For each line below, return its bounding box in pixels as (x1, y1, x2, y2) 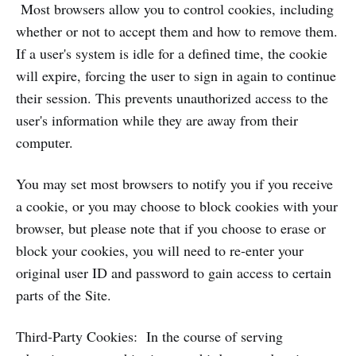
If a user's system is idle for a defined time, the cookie (16, 44, 327, 63)
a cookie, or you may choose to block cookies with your (16, 196, 338, 215)
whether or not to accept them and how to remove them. (16, 21, 338, 41)
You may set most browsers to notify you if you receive (16, 174, 333, 193)
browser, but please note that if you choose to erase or (16, 219, 326, 238)
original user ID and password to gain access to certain (16, 263, 331, 282)
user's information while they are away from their (16, 110, 298, 130)
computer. (16, 133, 73, 152)
